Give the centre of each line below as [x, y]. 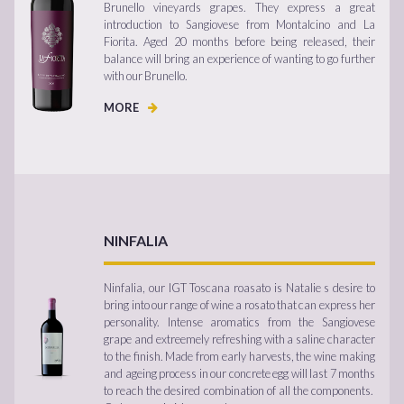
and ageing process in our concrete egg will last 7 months [239, 373]
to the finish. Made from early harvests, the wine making [239, 356]
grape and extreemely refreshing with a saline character [239, 339]
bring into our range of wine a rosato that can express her [239, 304]
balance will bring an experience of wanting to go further [239, 58]
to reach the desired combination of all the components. [239, 390]
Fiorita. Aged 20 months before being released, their [239, 41]
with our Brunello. [146, 75]
